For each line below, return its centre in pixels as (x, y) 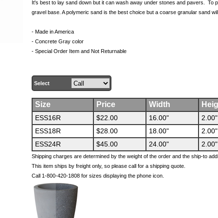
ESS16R (48, 118)
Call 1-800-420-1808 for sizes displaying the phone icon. (98, 176)
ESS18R (48, 131)
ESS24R (48, 144)
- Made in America (53, 32)
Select (42, 83)
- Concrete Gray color (57, 41)
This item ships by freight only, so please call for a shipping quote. (108, 166)
